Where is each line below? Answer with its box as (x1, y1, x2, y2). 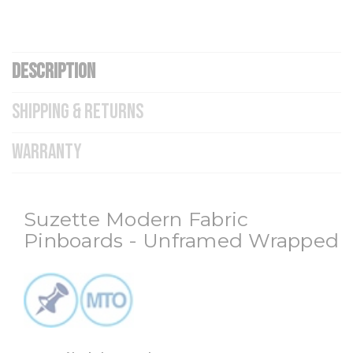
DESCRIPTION (12, 59, 95, 84)
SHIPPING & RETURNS (12, 99, 143, 124)
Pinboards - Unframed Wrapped (24, 228, 339, 252)
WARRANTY (12, 139, 82, 165)
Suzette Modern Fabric (24, 206, 249, 231)
